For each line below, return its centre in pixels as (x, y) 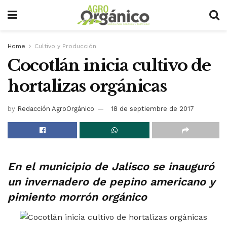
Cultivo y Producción (65, 46)
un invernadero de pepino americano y (111, 182)
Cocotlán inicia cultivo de (109, 65)
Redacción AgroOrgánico (56, 108)
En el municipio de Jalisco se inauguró (111, 167)
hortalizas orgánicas (87, 86)
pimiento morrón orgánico (77, 197)
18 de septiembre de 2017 (153, 108)
